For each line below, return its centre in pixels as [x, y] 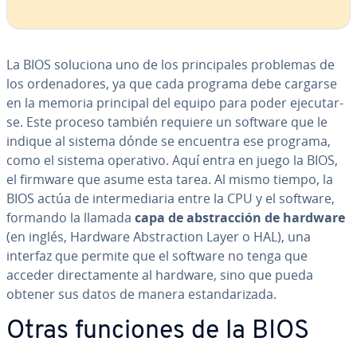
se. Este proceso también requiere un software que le [167, 122]
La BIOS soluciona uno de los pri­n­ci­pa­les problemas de [171, 65]
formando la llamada [71, 218]
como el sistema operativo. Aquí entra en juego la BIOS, [172, 160]
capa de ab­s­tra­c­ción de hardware [240, 218]
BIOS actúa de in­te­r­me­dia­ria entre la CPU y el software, [171, 198]
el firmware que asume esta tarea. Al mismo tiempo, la [170, 179]
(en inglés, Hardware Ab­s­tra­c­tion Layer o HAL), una [159, 237]
